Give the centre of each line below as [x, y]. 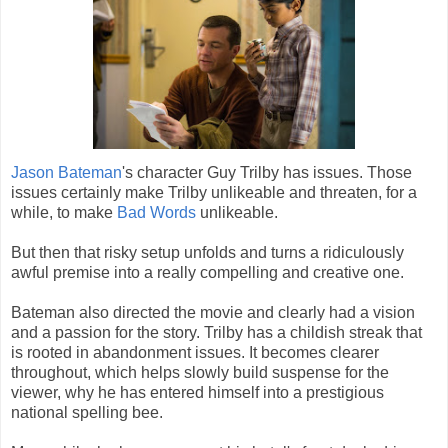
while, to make [64, 212]
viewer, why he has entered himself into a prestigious [197, 392]
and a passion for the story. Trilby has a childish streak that [216, 332]
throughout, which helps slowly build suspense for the [200, 372]
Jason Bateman [66, 172]
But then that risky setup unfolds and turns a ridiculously [207, 252]
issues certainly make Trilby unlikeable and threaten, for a [214, 192]
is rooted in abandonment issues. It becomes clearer [195, 352]
